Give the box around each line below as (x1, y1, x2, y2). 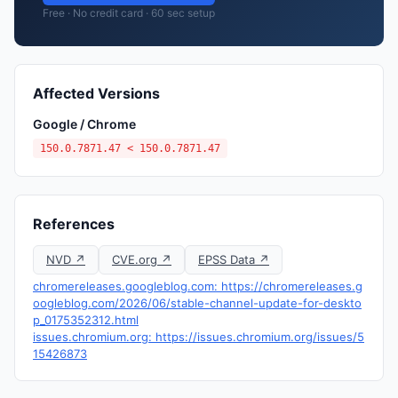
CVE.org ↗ (112, 252, 171, 267)
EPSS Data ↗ (198, 252, 269, 267)
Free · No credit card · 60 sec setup (43, 6, 215, 20)
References (33, 215, 115, 233)
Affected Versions (33, 84, 160, 102)
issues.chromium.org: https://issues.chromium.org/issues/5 (33, 330, 364, 344)
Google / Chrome (33, 116, 136, 131)
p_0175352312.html (33, 313, 139, 327)
